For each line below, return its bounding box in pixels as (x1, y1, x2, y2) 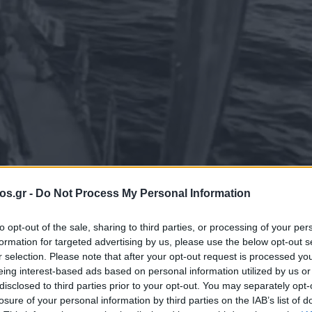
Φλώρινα (270, 233, 311, 244)
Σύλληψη (89, 233, 130, 244)
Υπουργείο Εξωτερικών (146, 233, 253, 244)
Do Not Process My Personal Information (36, 187, 251, 199)
